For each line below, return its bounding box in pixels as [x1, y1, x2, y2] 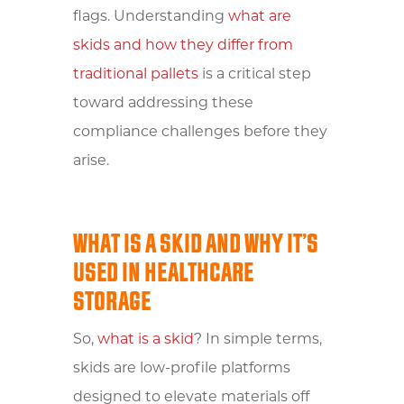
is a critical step [197, 67, 311, 82]
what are [227, 9, 291, 24]
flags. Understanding [72, 9, 228, 24]
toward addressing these [72, 96, 253, 111]
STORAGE [72, 284, 151, 318]
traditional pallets [72, 67, 198, 82]
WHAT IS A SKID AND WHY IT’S [72, 226, 318, 261]
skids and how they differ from [72, 38, 293, 53]
